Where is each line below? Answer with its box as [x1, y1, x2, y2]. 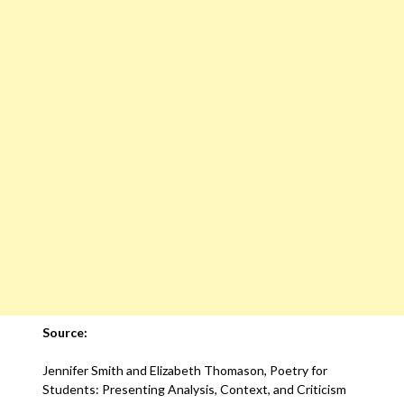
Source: [42, 325, 88, 340]
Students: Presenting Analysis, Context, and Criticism [42, 381, 347, 397]
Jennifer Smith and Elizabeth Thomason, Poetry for [42, 363, 328, 378]
